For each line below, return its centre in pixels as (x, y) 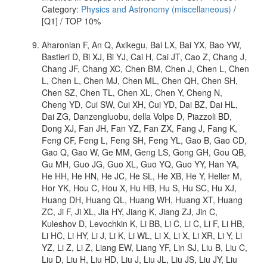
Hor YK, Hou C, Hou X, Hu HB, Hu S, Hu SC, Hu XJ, (139, 187)
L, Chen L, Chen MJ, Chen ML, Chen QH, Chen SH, (140, 80)
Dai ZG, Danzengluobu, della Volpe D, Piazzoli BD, (137, 116)
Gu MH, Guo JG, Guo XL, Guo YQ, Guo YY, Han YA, (140, 164)
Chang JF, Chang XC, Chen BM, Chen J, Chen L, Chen (145, 68)
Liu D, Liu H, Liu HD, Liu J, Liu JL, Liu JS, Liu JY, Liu (139, 259)
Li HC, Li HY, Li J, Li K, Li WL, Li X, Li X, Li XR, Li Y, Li (142, 235)
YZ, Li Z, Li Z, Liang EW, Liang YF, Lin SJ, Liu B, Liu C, (145, 247)
